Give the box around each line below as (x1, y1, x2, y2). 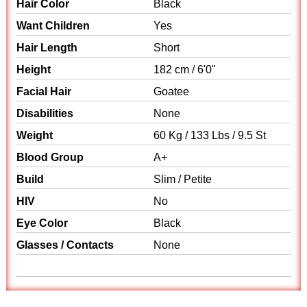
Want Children (16, 20, 90, 32)
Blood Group (16, 151, 84, 163)
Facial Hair (16, 86, 72, 97)
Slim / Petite (153, 173, 212, 185)
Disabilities (16, 108, 74, 119)
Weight (16, 130, 53, 141)
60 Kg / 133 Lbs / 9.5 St (153, 130, 266, 141)
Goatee (153, 86, 192, 97)
